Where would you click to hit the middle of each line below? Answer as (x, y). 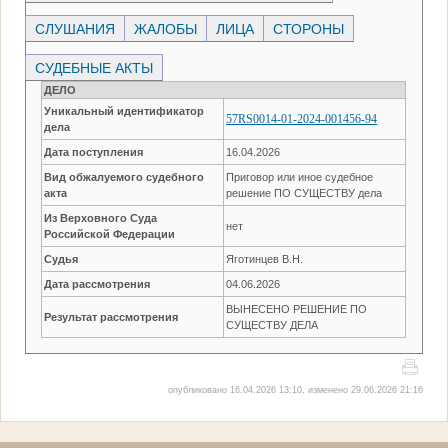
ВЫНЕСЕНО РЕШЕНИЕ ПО (297, 308)
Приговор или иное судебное (300, 176)
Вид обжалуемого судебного (124, 176)
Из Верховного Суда (101, 217)
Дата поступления (94, 151)
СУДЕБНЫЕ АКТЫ (94, 67)
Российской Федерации (110, 233)
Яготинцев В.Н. (265, 258)
